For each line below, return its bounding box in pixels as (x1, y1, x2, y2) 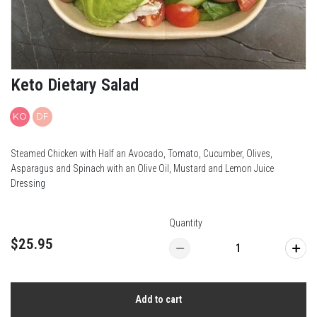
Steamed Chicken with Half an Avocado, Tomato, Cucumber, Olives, (11, 148, 272, 160)
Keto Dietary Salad (11, 74, 139, 95)
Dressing (11, 178, 45, 190)
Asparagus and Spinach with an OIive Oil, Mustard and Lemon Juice (11, 163, 274, 175)
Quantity (169, 217, 202, 229)
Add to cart (135, 294, 182, 305)
